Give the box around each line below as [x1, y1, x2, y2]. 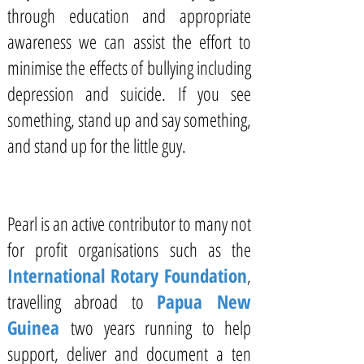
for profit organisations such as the [7, 236, 251, 262]
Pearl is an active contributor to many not [7, 210, 251, 236]
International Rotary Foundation [7, 262, 247, 288]
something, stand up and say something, [7, 106, 251, 132]
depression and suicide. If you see [7, 80, 251, 106]
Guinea [7, 314, 59, 340]
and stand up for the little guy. [7, 132, 186, 158]
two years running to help [71, 314, 252, 340]
